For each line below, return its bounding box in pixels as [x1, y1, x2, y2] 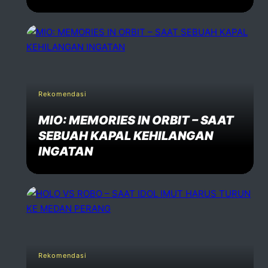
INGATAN [38, 144, 93, 159]
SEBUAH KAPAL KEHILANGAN [38, 128, 213, 143]
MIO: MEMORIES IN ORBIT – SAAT [38, 112, 234, 127]
